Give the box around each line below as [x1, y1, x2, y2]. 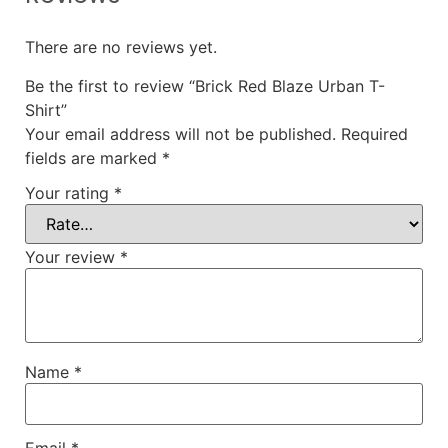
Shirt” [25, 99, 67, 120]
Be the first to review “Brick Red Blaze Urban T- [25, 75, 385, 96]
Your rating [25, 183, 114, 204]
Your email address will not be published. [25, 123, 336, 144]
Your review [25, 247, 120, 268]
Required [341, 123, 408, 144]
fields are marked [25, 147, 162, 168]
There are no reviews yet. [25, 37, 217, 58]
